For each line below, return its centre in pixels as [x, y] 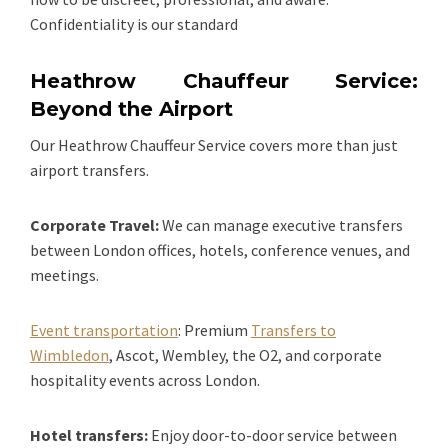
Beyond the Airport [131, 108]
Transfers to [293, 329]
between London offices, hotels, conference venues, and [220, 249]
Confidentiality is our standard [134, 23]
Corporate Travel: [94, 224]
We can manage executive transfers [281, 224]
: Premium [214, 329]
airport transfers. [89, 169]
